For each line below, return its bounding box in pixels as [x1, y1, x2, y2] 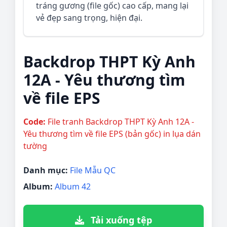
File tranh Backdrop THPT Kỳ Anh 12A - [46, 116, 195, 128]
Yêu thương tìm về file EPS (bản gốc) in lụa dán [23, 128, 201, 140]
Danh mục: [23, 165, 68, 176]
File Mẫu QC [70, 165, 116, 176]
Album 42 [55, 181, 91, 193]
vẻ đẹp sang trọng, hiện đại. [36, 12, 143, 24]
